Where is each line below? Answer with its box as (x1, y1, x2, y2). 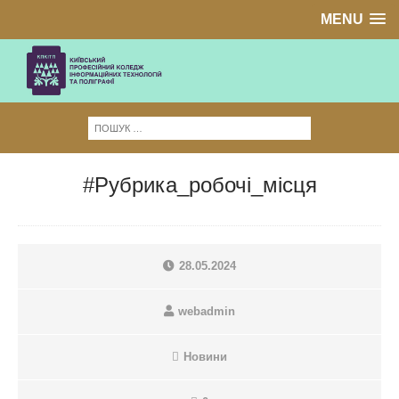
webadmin (178, 304, 235, 318)
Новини (183, 349, 227, 363)
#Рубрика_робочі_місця (82, 172, 317, 197)
